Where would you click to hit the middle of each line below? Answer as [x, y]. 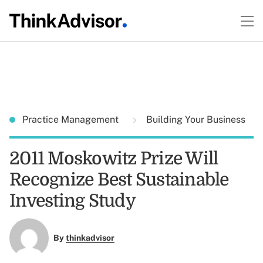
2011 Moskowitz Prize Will [114, 159]
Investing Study [73, 201]
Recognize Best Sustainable [119, 180]
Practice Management [72, 119]
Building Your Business [195, 119]
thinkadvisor [90, 238]
